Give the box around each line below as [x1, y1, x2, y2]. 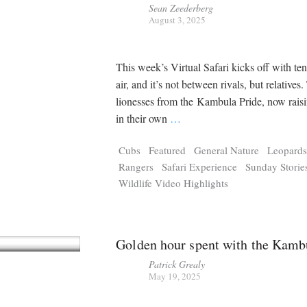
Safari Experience [162, 160, 238, 174]
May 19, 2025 [149, 270, 201, 283]
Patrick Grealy [149, 258, 206, 271]
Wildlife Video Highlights [119, 176, 229, 191]
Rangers [119, 160, 154, 174]
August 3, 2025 [149, 13, 206, 26]
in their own [116, 111, 171, 126]
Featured [149, 143, 186, 158]
